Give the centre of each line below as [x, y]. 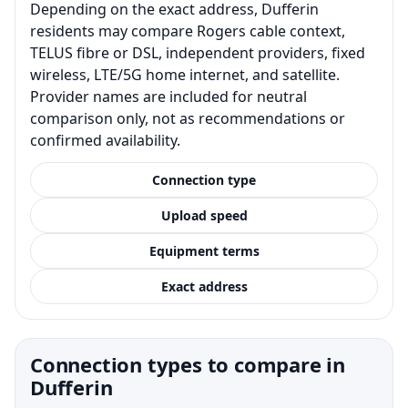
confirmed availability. [105, 140]
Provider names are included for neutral [168, 96]
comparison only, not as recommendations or [188, 118]
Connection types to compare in [188, 364]
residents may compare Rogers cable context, [188, 31]
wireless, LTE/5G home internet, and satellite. [185, 74]
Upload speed [204, 215]
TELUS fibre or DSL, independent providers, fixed [198, 52]
